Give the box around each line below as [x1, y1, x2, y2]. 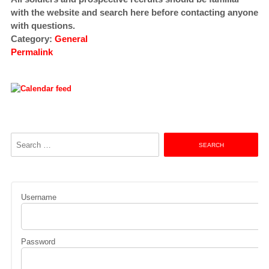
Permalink [10, 47, 53, 58]
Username [20, 193, 56, 202]
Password [20, 237, 55, 247]
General [54, 34, 88, 44]
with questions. [10, 20, 75, 31]
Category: [10, 34, 55, 44]
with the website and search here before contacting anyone [10, 7, 258, 18]
